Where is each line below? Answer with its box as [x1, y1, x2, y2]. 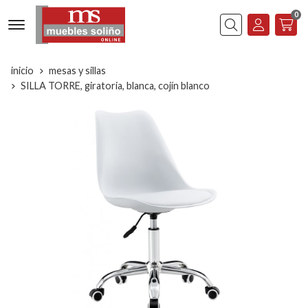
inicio [11, 64, 34, 76]
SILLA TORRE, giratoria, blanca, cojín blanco [21, 79, 210, 91]
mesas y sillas [49, 64, 106, 76]
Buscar [219, 27, 252, 41]
